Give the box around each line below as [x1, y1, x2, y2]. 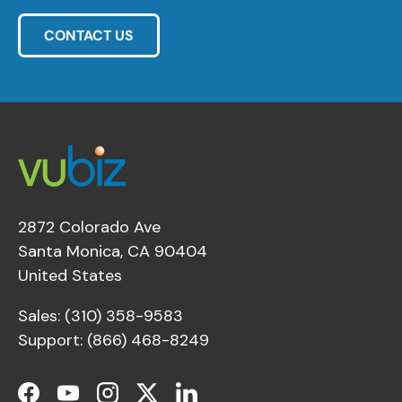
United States [18, 265, 122, 287]
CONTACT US [44, 25, 134, 45]
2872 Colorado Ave [18, 216, 161, 239]
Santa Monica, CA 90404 [18, 240, 207, 263]
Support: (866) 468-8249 [18, 329, 209, 352]
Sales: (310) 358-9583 [18, 305, 183, 328]
